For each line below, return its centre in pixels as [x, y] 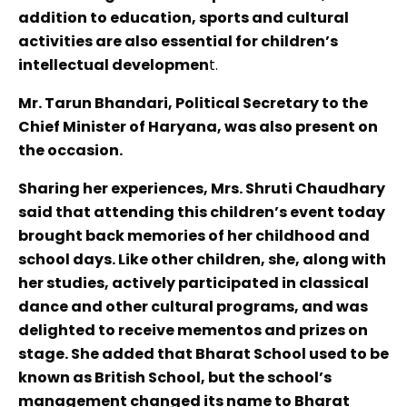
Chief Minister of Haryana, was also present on [198, 127]
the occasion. [70, 151]
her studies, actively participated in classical [194, 283]
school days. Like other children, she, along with [202, 260]
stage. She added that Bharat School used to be [203, 354]
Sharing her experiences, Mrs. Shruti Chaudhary [202, 189]
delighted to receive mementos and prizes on [193, 331]
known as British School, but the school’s [175, 378]
